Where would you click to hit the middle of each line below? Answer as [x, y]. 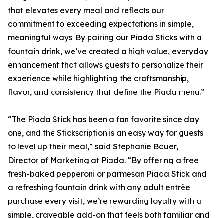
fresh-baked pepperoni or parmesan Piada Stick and [107, 174]
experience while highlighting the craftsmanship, [98, 79]
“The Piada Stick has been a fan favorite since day [103, 119]
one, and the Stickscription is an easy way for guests [106, 133]
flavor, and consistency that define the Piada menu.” [106, 92]
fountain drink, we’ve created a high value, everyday [108, 51]
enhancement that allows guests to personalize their [106, 65]
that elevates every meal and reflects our [86, 10]
